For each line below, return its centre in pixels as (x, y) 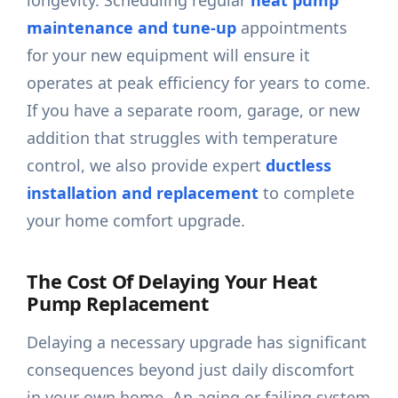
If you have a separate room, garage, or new (194, 111)
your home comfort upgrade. (136, 221)
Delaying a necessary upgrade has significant (197, 342)
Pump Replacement (118, 304)
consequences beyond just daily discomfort (191, 370)
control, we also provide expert (147, 166)
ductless (299, 166)
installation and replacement (143, 193)
